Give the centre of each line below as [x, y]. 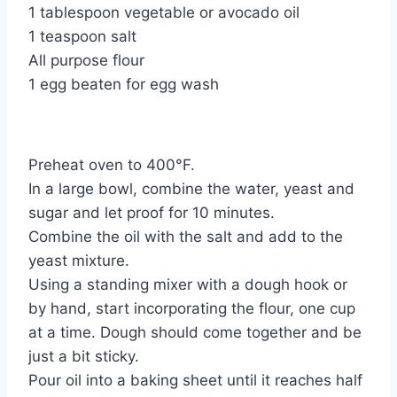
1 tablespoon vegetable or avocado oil [164, 13]
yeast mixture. [79, 261]
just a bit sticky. [84, 357]
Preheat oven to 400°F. [112, 165]
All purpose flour [86, 61]
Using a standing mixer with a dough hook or [188, 285]
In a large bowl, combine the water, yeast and [191, 189]
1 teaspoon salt [82, 37]
